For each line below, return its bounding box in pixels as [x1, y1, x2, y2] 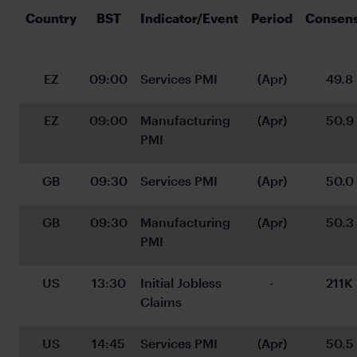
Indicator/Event [140, 10, 238, 25]
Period [251, 10, 292, 25]
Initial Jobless [140, 274, 225, 290]
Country [25, 10, 76, 25]
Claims [140, 293, 182, 309]
